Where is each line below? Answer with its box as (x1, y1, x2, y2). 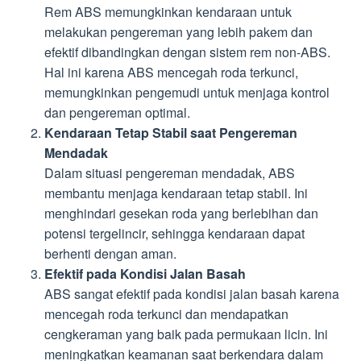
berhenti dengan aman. (44, 243, 176, 263)
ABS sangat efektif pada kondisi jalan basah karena (44, 284, 339, 303)
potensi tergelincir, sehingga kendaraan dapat (44, 223, 305, 243)
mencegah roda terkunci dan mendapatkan (44, 304, 288, 323)
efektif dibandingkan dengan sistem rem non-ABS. (44, 42, 330, 61)
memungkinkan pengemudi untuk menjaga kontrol (44, 82, 330, 102)
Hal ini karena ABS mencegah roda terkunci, (44, 62, 298, 81)
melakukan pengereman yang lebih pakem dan (44, 22, 313, 41)
